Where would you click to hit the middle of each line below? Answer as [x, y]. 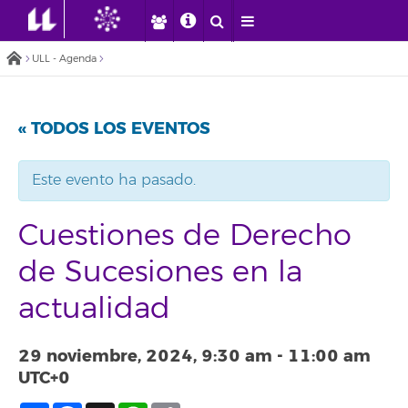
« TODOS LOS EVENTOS [114, 128]
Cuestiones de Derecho [185, 236]
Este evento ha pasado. [114, 180]
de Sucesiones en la [160, 272]
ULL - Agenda [64, 59]
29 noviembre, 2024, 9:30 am [145, 356]
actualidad [94, 309]
